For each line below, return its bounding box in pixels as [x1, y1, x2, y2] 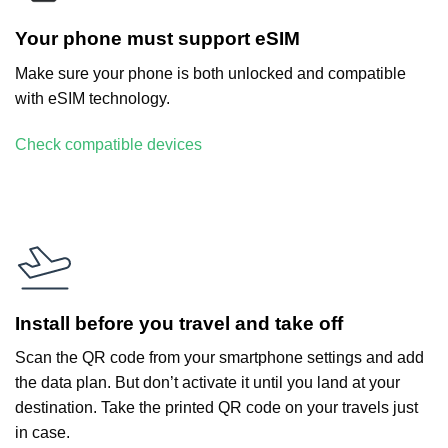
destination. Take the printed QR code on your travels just [15, 399, 418, 417]
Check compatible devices [15, 135, 202, 153]
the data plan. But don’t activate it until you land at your [15, 374, 400, 392]
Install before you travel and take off [15, 312, 343, 334]
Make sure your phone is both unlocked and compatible [15, 65, 406, 82]
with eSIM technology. [15, 90, 170, 107]
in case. [15, 424, 70, 442]
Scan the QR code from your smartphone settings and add [15, 349, 424, 367]
